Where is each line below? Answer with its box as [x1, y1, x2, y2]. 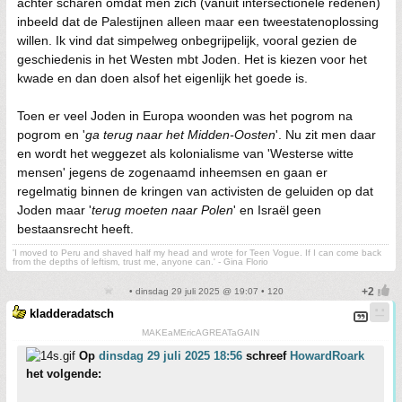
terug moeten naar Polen [92, 202, 233, 217]
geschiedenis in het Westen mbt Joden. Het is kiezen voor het [17, 51, 367, 66]
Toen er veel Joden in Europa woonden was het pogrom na [17, 108, 353, 123]
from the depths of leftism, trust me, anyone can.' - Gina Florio [13, 256, 268, 267]
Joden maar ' [17, 202, 92, 217]
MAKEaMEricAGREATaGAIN [142, 327, 259, 337]
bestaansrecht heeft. [17, 221, 134, 236]
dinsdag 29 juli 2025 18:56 [99, 348, 242, 363]
